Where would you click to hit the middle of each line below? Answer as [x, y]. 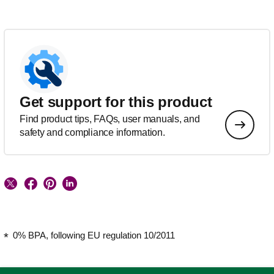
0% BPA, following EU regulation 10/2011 [94, 235]
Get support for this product [116, 102]
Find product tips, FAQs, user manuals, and [110, 119]
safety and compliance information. [92, 132]
